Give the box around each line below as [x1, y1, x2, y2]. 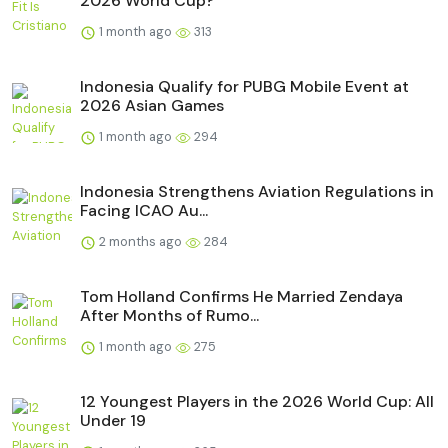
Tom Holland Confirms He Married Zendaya [80, 285, 403, 307]
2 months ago [96, 232, 185, 250]
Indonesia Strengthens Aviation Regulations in [80, 180, 434, 202]
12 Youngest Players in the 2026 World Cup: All [80, 390, 434, 412]
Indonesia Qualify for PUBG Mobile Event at [80, 75, 409, 97]
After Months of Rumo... [80, 304, 259, 326]
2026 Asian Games [80, 94, 224, 116]
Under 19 [80, 409, 146, 431]
